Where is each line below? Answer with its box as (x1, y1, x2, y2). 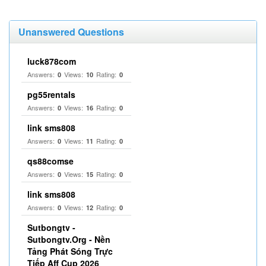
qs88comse (27, 155, 74, 167)
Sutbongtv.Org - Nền (27, 233, 110, 245)
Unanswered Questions (18, 25, 124, 39)
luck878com (27, 55, 76, 67)
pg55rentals (27, 88, 75, 100)
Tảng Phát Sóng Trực (27, 245, 113, 257)
